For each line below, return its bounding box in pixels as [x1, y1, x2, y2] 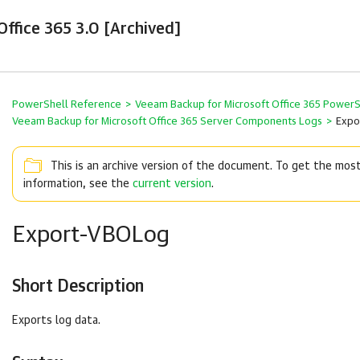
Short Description [12, 278, 144, 295]
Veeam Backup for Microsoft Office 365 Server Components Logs [12, 117, 322, 127]
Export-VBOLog [12, 224, 170, 247]
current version [133, 178, 211, 190]
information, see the [23, 178, 133, 190]
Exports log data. [12, 315, 100, 326]
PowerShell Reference [12, 100, 121, 110]
